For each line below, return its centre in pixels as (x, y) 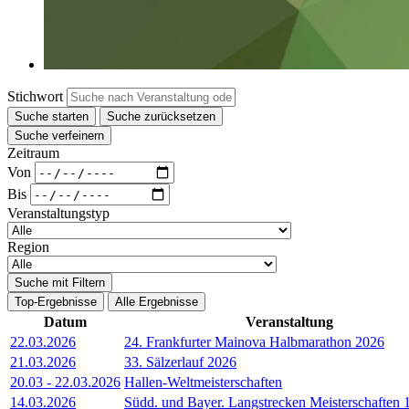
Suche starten (52, 117)
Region (28, 247)
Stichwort (35, 97)
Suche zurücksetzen (161, 117)
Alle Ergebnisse (157, 302)
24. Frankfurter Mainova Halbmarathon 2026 (254, 342)
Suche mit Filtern (60, 283)
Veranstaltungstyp (58, 214)
